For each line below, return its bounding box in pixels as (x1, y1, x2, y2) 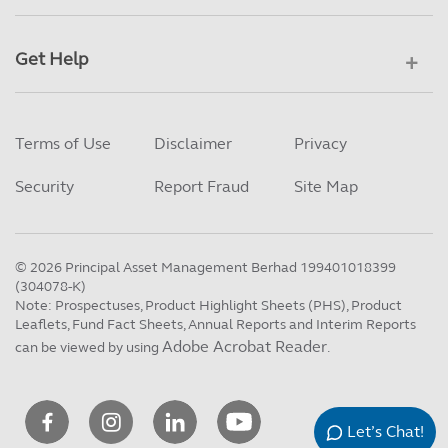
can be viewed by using (15, 338, 162, 356)
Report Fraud (154, 176, 250, 196)
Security (15, 176, 74, 196)
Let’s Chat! (347, 422, 424, 441)
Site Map (293, 176, 358, 196)
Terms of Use (15, 133, 111, 153)
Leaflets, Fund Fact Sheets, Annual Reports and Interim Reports (15, 315, 416, 333)
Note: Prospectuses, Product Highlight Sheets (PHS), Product (15, 296, 402, 314)
